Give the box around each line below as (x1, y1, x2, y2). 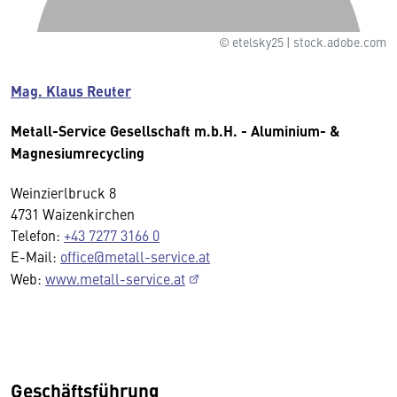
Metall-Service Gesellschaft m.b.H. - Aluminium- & (11, 120, 339, 141)
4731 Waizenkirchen (11, 203, 135, 223)
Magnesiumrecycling (11, 142, 144, 163)
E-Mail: (11, 245, 60, 266)
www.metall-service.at (45, 268, 185, 288)
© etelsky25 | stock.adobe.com (219, 32, 386, 51)
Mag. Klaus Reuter (11, 80, 131, 101)
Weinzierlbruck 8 (11, 182, 116, 202)
